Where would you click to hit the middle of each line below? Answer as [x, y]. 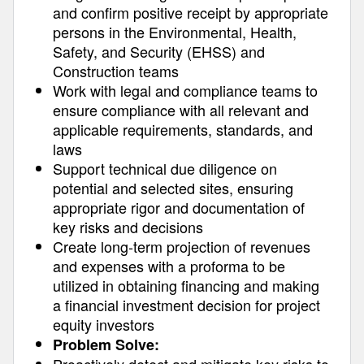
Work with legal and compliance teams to [185, 90]
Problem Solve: [106, 344]
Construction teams [116, 71]
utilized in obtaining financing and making [186, 285]
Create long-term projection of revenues [182, 246]
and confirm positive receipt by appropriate [191, 12]
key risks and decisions [128, 227]
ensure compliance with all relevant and [181, 110]
